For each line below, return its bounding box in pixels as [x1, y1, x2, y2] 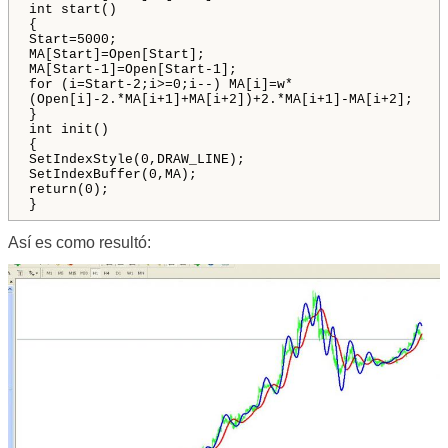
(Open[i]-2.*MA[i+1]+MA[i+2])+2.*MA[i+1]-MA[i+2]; [29, 91, 413, 107]
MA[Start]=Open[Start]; [29, 46, 205, 62]
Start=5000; [29, 31, 117, 47]
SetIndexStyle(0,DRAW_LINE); [29, 151, 245, 167]
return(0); [29, 181, 109, 197]
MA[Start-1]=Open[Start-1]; [29, 61, 237, 77]
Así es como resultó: [8, 233, 151, 251]
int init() [29, 121, 109, 137]
